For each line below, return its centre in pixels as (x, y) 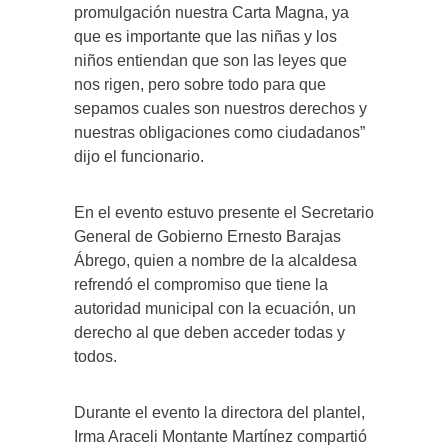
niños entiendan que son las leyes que (210, 60)
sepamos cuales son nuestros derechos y (220, 108)
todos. (95, 356)
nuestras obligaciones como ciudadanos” (219, 132)
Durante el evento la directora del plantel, (219, 412)
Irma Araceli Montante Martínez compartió (220, 436)
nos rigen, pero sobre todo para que (200, 84)
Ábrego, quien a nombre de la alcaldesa (215, 260)
